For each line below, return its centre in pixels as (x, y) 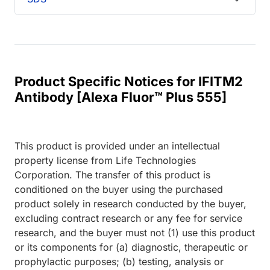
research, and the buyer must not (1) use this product (135, 233)
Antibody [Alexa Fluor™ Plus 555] (121, 97)
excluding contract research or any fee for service (128, 218)
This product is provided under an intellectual (117, 146)
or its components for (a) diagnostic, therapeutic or (131, 247)
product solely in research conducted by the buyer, (130, 204)
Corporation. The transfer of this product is (112, 175)
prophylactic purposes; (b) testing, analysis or (119, 262)
